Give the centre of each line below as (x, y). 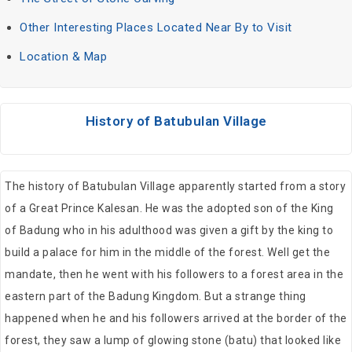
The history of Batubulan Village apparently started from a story (175, 187)
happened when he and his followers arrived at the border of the (176, 319)
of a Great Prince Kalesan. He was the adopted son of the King (169, 209)
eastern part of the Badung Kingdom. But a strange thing (156, 297)
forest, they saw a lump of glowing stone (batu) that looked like (173, 341)
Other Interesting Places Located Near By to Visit (156, 28)
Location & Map (63, 57)
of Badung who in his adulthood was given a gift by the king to (169, 231)
